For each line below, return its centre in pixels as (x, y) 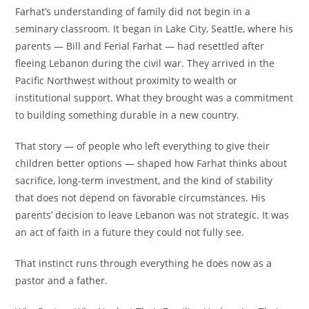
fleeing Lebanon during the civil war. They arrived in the (145, 63)
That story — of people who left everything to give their (143, 146)
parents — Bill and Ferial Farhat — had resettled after (140, 46)
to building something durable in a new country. (128, 115)
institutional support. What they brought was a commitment (154, 98)
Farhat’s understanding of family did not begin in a (133, 11)
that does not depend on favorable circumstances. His (141, 198)
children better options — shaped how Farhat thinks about (151, 163)
